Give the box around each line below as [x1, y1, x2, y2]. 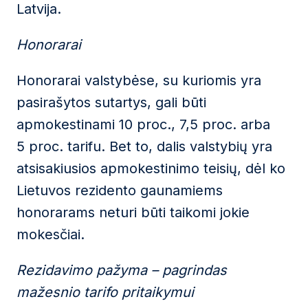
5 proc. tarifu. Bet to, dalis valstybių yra [16, 138, 272, 155]
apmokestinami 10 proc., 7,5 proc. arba [16, 116, 270, 133]
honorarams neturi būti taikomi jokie [16, 204, 250, 221]
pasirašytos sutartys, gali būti [16, 94, 206, 111]
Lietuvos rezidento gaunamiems [16, 182, 223, 199]
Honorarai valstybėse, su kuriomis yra [16, 72, 261, 89]
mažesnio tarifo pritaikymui [16, 284, 194, 300]
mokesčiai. [16, 226, 85, 243]
